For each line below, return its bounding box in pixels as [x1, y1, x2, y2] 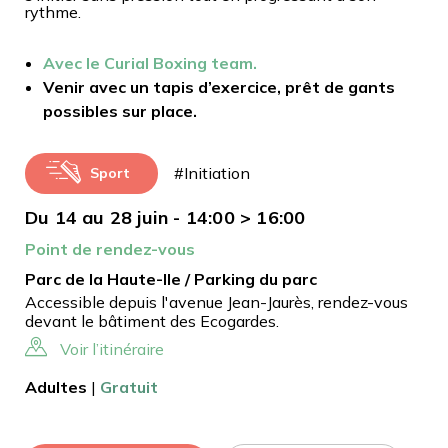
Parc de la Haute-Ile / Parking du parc [25, 268, 317, 289]
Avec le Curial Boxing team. [43, 52, 257, 73]
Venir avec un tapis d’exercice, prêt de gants [43, 76, 395, 97]
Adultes [25, 376, 87, 397]
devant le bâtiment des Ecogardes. [25, 310, 279, 331]
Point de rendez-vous [25, 238, 195, 259]
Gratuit [100, 376, 158, 397]
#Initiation [174, 163, 250, 184]
